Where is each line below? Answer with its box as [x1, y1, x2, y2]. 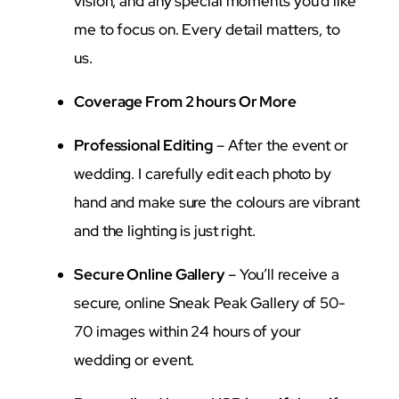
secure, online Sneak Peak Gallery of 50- [74, 292, 346, 313]
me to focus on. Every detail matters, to [74, 19, 340, 39]
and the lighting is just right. [74, 220, 256, 240]
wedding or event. [74, 349, 195, 370]
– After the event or [213, 134, 348, 155]
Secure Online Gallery [74, 264, 224, 284]
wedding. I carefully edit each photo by [74, 163, 332, 183]
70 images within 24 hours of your [74, 321, 301, 341]
